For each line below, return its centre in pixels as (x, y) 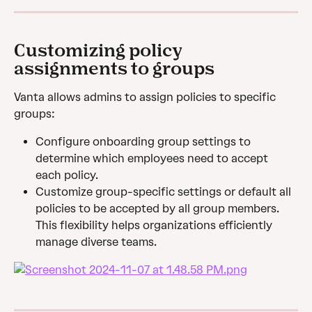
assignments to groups (114, 68)
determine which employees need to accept (153, 159)
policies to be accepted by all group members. (159, 209)
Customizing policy (100, 50)
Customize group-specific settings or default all (165, 192)
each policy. (67, 175)
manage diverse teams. (96, 242)
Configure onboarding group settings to (145, 142)
